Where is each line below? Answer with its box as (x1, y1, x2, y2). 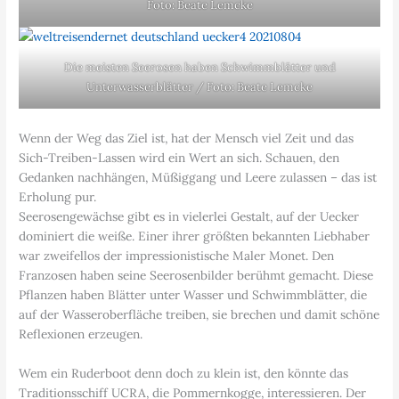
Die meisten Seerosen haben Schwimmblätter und (63, 60, 336, 76)
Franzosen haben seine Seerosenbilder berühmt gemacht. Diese (19, 267, 374, 284)
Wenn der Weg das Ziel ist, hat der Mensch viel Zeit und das (19, 130, 354, 147)
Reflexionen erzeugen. (19, 326, 143, 343)
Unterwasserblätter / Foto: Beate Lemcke (86, 79, 313, 95)
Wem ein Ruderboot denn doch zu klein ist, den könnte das (19, 365, 349, 382)
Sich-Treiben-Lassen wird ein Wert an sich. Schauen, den (19, 150, 340, 167)
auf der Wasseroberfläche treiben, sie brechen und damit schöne (19, 306, 380, 323)
